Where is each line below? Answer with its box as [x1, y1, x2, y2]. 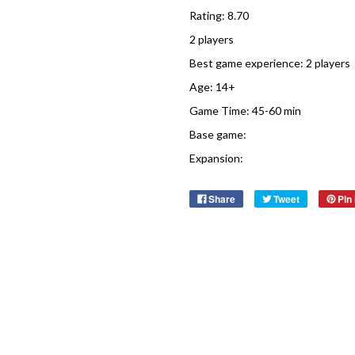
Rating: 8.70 [189, 9, 249, 22]
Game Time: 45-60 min [189, 104, 301, 117]
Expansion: [189, 151, 243, 165]
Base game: [189, 128, 246, 141]
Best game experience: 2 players [189, 56, 350, 70]
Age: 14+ [189, 80, 235, 94]
